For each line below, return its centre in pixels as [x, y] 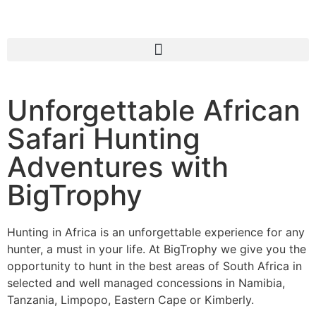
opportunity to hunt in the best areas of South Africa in [154, 266]
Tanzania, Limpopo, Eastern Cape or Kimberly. [130, 300]
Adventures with [118, 167]
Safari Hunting [104, 139]
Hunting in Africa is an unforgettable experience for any [156, 232]
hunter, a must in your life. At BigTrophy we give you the [157, 249]
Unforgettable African [154, 110]
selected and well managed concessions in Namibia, [146, 283]
